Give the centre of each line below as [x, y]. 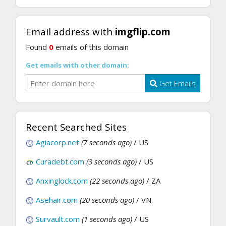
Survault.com [58, 219]
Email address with [70, 31]
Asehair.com [57, 200]
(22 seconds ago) [117, 181]
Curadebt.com [60, 162]
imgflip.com [143, 31]
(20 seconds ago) [107, 200]
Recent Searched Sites [76, 127]
